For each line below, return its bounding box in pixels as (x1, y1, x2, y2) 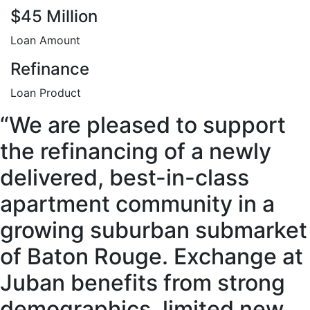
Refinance (10, 59, 89, 80)
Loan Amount (10, 33, 80, 48)
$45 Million (10, 6, 98, 27)
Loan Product (10, 86, 81, 100)
